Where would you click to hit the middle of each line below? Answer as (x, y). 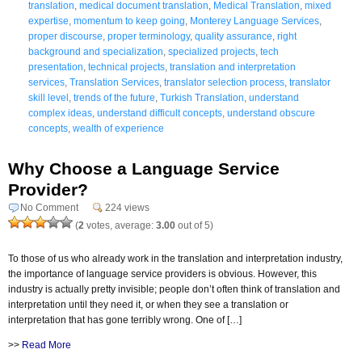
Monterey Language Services (255, 21)
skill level (48, 97)
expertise (48, 21)
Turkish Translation (202, 97)
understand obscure (271, 113)
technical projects (126, 67)
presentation (56, 67)
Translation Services (114, 82)
